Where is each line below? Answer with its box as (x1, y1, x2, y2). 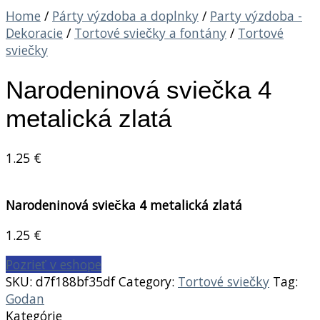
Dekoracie (6, 24, 63, 42)
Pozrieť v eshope (6, 256, 101, 274)
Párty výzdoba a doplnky (52, 7, 199, 25)
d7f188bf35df (36, 273, 115, 291)
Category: (119, 273, 178, 291)
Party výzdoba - (210, 7, 302, 25)
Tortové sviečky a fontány (74, 24, 226, 42)
